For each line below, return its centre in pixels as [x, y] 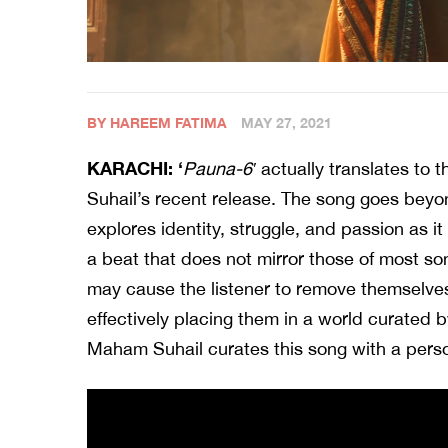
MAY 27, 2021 [286, 123]
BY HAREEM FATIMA [157, 123]
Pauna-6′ [219, 169]
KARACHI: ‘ [135, 168]
